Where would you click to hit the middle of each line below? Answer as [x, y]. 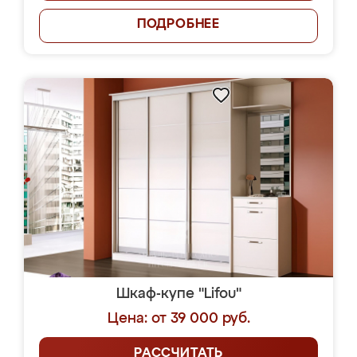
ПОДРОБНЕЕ [178, 25]
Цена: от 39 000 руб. [178, 319]
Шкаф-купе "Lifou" [178, 294]
